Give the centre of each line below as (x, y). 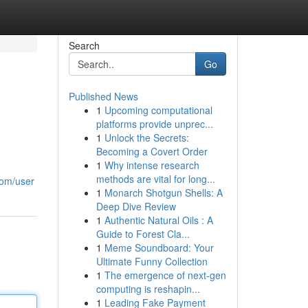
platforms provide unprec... (154, 124)
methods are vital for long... (155, 179)
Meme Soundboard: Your (159, 247)
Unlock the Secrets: (146, 137)
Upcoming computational (158, 110)
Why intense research (152, 165)
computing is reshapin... (148, 289)
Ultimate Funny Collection (152, 261)
